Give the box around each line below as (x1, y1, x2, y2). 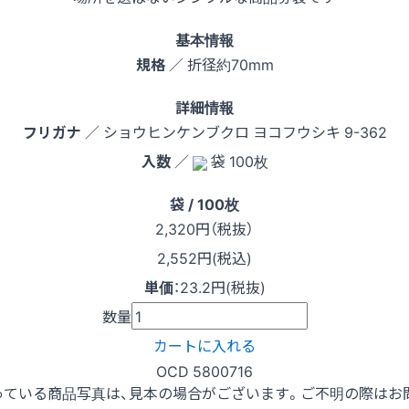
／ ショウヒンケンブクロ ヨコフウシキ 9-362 (80, 121, 387, 143)
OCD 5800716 (156, 360, 253, 383)
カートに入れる (153, 334, 256, 357)
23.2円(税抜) (179, 276, 266, 299)
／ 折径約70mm (164, 53, 274, 76)
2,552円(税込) (157, 246, 252, 269)
